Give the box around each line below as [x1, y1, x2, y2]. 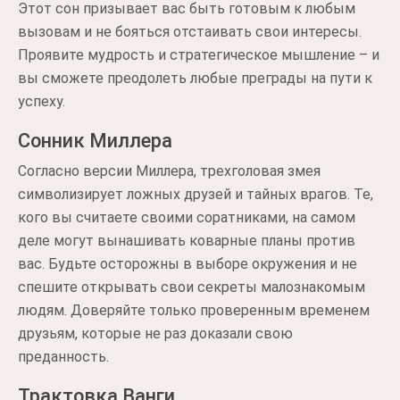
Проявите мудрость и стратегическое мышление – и [18, 46, 379, 63]
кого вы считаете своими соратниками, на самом [18, 209, 355, 226]
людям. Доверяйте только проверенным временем [18, 302, 370, 319]
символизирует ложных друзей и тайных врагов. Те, [18, 186, 373, 203]
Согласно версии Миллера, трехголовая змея [18, 162, 321, 179]
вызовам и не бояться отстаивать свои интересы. [18, 23, 362, 40]
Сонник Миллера [18, 129, 172, 152]
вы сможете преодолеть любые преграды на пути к [18, 70, 372, 87]
